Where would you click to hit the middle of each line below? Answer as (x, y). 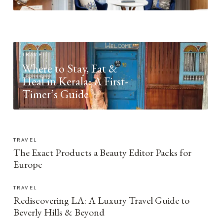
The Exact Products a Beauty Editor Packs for (102, 152)
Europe (27, 164)
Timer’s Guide (55, 94)
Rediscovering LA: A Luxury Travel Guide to (101, 200)
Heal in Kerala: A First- (75, 81)
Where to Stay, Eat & (70, 68)
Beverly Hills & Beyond (59, 212)
